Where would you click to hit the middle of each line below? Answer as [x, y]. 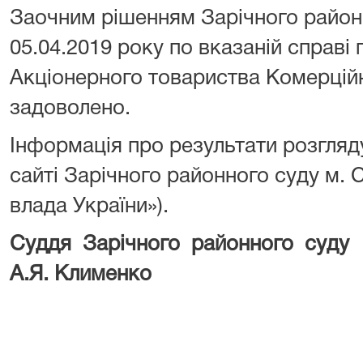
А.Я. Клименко [81, 275]
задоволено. [70, 109]
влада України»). [89, 207]
